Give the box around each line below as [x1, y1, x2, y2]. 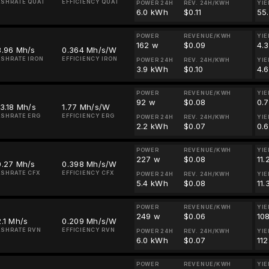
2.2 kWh [136, 121, 168, 131]
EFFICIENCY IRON [62, 55, 118, 62]
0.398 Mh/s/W [62, 159, 117, 169]
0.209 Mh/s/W [62, 216, 117, 226]
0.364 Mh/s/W [62, 45, 117, 55]
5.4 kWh [136, 178, 168, 188]
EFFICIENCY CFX [62, 169, 114, 176]
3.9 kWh [136, 64, 168, 74]
